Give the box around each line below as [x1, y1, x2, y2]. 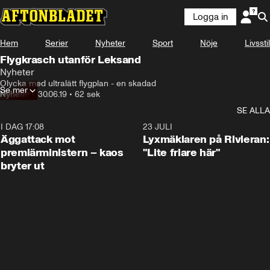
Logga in [193, 11, 228, 22]
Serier [45, 38, 68, 48]
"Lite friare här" [142, 146, 221, 159]
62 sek [75, 89, 100, 99]
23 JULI [142, 122, 172, 132]
